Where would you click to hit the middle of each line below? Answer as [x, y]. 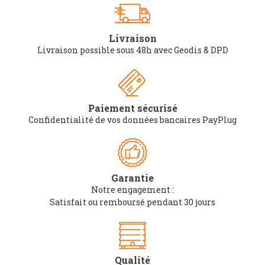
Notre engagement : [132, 190]
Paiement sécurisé [132, 108]
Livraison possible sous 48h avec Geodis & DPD [132, 50]
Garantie [132, 178]
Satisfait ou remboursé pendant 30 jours [132, 202]
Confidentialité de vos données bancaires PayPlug [132, 120]
